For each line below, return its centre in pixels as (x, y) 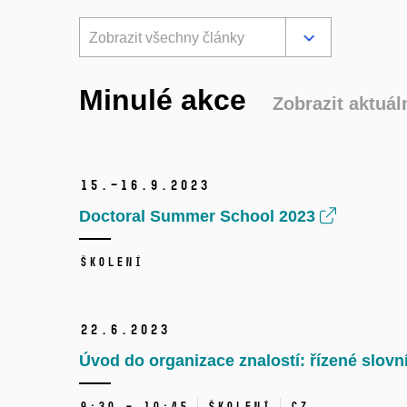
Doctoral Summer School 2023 (199, 217)
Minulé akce (167, 100)
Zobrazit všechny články (167, 38)
